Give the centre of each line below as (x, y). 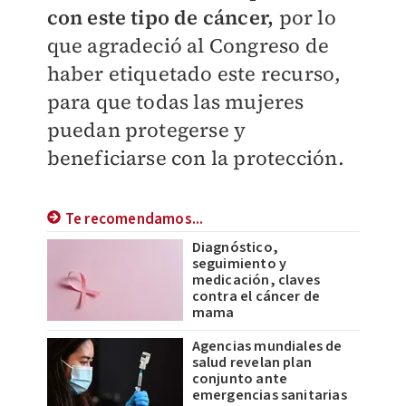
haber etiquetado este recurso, (194, 73)
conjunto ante (240, 379)
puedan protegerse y (146, 130)
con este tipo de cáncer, (160, 17)
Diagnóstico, (235, 247)
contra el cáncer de (256, 296)
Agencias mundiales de (267, 346)
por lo (305, 17)
